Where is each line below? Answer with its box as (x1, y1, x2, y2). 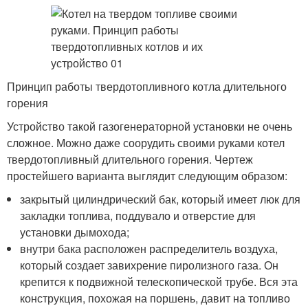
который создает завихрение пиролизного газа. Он (20, 257, 279, 273)
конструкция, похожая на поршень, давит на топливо (20, 290, 291, 306)
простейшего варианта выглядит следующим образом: (7, 168, 287, 184)
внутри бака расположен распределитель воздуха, (20, 241, 278, 256)
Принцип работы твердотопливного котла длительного (7, 78, 287, 94)
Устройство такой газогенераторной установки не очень (7, 118, 292, 134)
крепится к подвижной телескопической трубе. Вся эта (20, 274, 298, 289)
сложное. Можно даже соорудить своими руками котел (7, 135, 285, 151)
